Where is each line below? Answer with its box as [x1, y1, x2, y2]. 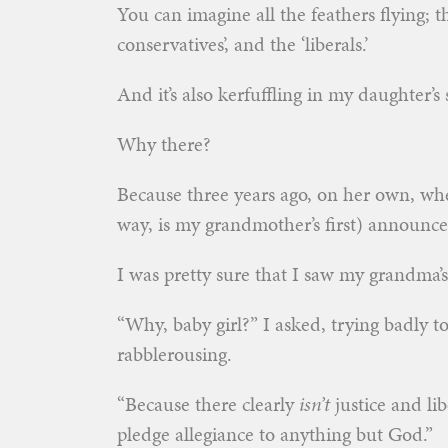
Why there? [117, 130, 211, 158]
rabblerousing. [117, 340, 232, 368]
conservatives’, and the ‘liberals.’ [117, 30, 368, 58]
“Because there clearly [117, 390, 299, 418]
